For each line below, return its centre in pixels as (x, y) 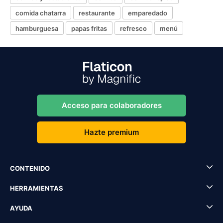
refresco (133, 28)
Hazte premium (111, 132)
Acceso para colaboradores (111, 105)
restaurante (97, 13)
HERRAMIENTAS (37, 188)
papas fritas (89, 28)
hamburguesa (37, 28)
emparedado (148, 13)
